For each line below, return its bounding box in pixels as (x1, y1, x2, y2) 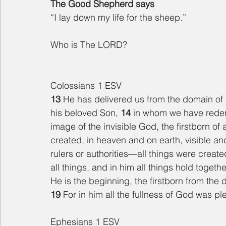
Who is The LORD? (50, 39, 127, 51)
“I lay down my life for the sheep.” (50, 12, 186, 24)
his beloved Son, (50, 107, 121, 119)
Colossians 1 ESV (50, 80, 122, 92)
